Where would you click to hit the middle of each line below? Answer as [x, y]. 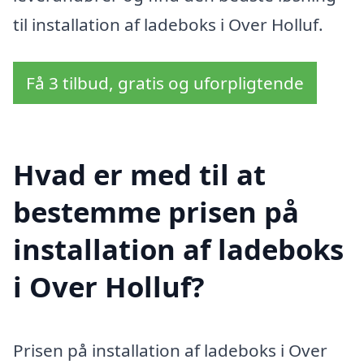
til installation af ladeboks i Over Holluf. [168, 24]
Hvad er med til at [139, 175]
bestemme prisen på [156, 212]
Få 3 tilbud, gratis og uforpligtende [165, 82]
